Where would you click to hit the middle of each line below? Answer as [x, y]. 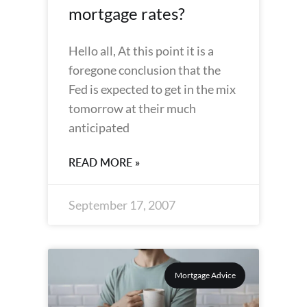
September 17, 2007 [122, 205]
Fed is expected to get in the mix [152, 89]
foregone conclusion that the [145, 70]
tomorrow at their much [132, 108]
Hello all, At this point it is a [141, 51]
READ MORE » [104, 162]
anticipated [99, 127]
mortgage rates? [127, 13]
